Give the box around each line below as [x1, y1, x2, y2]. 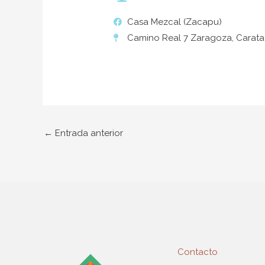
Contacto [177, 246, 218, 257]
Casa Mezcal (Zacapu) [127, 16, 222, 27]
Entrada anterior [53, 127, 123, 138]
